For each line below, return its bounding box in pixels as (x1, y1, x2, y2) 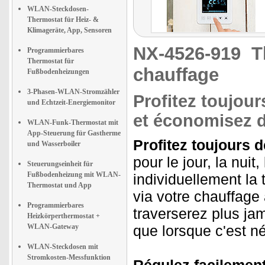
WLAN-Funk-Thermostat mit (27, 118, 118, 127)
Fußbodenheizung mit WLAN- (27, 170, 121, 179)
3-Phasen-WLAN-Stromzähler (27, 88, 119, 96)
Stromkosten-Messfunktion (27, 253, 111, 261)
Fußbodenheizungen (27, 67, 89, 76)
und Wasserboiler (27, 140, 80, 148)
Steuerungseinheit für (27, 160, 93, 168)
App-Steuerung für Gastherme (27, 129, 121, 137)
